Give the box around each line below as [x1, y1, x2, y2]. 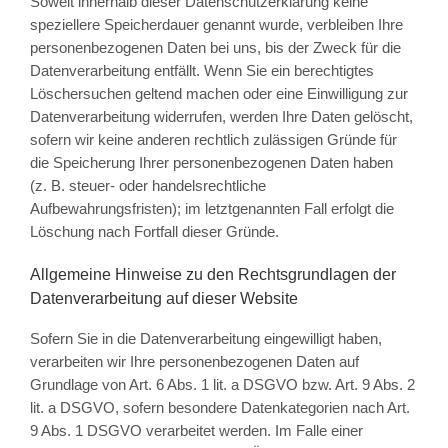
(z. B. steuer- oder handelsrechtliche [29, 177, 266, 195]
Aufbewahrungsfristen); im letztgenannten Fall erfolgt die [29, 200, 394, 218]
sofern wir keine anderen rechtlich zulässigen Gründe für [29, 131, 397, 149]
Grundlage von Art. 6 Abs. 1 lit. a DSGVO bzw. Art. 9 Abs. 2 [29, 376, 415, 394]
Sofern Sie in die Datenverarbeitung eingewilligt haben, [29, 330, 382, 348]
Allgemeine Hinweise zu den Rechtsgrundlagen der [29, 266, 396, 284]
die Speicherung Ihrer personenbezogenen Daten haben [29, 154, 393, 172]
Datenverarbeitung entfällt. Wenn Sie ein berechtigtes [29, 62, 374, 80]
